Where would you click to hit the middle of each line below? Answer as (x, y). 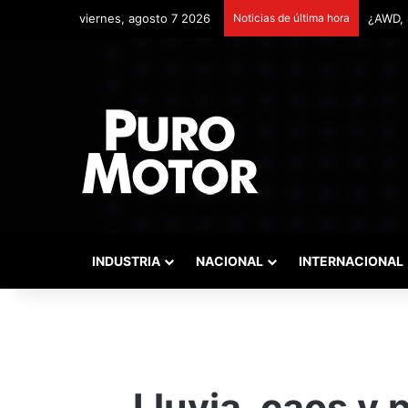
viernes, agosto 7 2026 (145, 18)
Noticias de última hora (291, 18)
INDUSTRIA (126, 261)
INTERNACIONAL (351, 261)
